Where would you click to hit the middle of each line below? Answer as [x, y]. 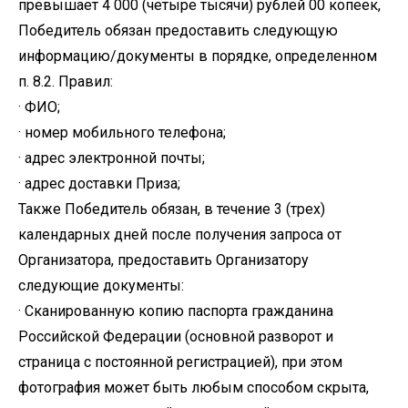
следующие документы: [101, 286]
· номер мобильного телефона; [122, 133]
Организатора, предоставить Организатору [163, 260]
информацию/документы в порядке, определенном [198, 56]
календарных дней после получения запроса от [180, 235]
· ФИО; [39, 107]
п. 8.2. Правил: [66, 82]
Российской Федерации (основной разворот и [176, 337]
